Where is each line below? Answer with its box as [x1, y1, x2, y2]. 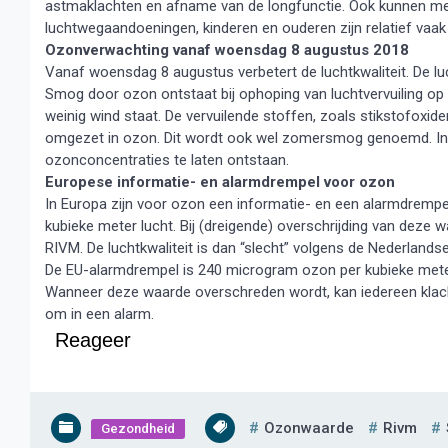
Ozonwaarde [264, 419, 354, 437]
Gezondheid [101, 421, 175, 436]
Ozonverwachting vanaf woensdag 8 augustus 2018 [45, 41, 409, 59]
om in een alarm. [45, 305, 154, 323]
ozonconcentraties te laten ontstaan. [45, 151, 289, 169]
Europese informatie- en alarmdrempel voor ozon [45, 173, 395, 191]
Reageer [55, 329, 131, 351]
